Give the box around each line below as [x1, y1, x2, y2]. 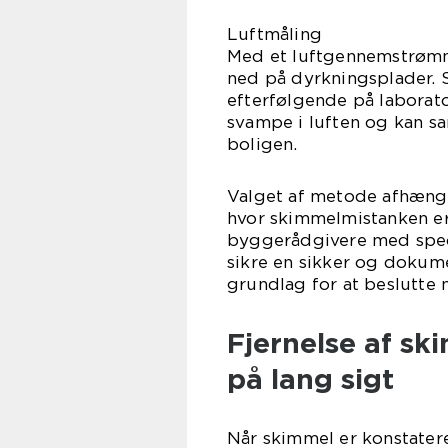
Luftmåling [227, 24, 322, 45]
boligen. [227, 134, 298, 155]
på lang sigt [227, 362, 394, 397]
